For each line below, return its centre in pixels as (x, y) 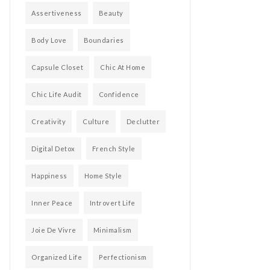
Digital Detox (53, 149)
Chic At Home (123, 67)
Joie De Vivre (54, 230)
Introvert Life (112, 203)
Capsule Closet (57, 67)
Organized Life (57, 257)
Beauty (111, 13)
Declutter (143, 121)
